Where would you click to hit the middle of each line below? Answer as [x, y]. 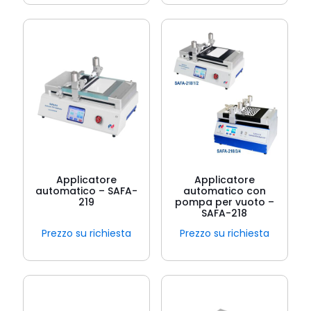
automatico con [224, 191]
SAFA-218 [225, 213]
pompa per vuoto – [224, 202]
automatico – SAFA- [87, 191]
